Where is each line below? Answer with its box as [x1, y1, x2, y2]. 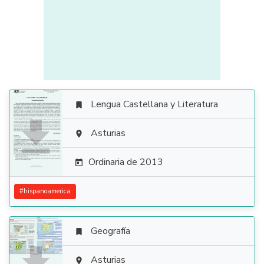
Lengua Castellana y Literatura [91, 98, 218, 111]
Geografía [91, 225, 130, 237]
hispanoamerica [24, 187, 71, 196]
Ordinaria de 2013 [88, 156, 163, 169]
